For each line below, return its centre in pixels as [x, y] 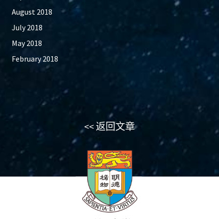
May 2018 [27, 43]
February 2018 [35, 59]
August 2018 [32, 12]
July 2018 [27, 28]
